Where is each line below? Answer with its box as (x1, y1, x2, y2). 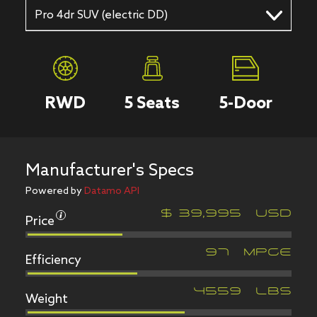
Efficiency (25, 253, 81, 269)
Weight (25, 292, 68, 308)
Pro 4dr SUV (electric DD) (34, 8, 168, 22)
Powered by (25, 185, 84, 198)
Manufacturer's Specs (25, 161, 194, 182)
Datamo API (83, 185, 139, 198)
